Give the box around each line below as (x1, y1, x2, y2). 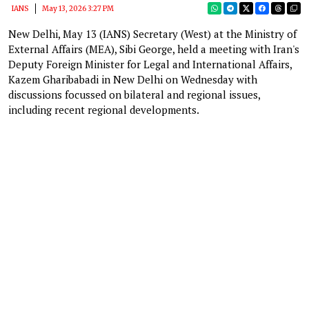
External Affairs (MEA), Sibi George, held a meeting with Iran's (8, 41, 299, 56)
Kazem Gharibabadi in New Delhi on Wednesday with (8, 72, 257, 86)
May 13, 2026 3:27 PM (42, 3, 114, 13)
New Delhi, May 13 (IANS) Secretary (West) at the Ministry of (8, 26, 297, 41)
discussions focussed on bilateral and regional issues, (8, 87, 260, 101)
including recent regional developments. (8, 102, 199, 117)
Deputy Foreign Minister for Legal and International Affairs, (8, 57, 292, 71)
